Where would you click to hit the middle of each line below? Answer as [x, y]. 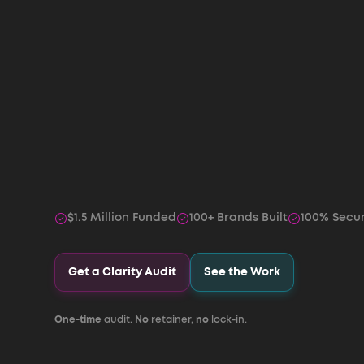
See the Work [243, 272]
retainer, [173, 319]
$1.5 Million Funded [122, 218]
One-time [78, 319]
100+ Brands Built [239, 218]
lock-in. [230, 319]
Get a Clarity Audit [123, 272]
